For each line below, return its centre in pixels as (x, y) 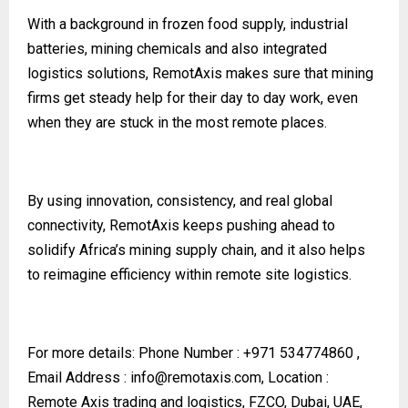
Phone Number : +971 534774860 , (249, 352)
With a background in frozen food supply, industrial (188, 24)
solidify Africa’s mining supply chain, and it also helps (196, 250)
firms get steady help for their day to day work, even (193, 97)
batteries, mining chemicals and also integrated (177, 48)
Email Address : (79, 377)
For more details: (83, 352)
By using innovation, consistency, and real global (180, 200)
